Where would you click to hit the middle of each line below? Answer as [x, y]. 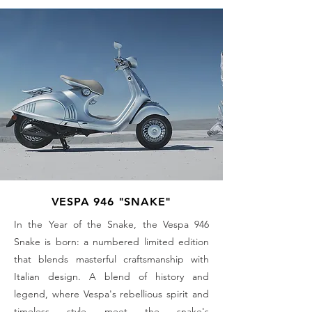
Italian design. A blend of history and [111, 276]
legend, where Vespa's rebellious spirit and [111, 294]
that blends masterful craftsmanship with [111, 259]
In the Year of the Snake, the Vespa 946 [111, 224]
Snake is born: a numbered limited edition [111, 241]
